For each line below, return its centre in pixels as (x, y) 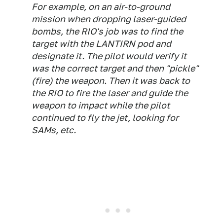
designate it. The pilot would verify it (109, 56)
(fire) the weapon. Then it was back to (111, 81)
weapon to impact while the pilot (101, 105)
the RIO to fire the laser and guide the (110, 93)
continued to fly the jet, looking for (105, 118)
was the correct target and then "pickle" (115, 68)
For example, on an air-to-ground (101, 7)
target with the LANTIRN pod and (101, 44)
